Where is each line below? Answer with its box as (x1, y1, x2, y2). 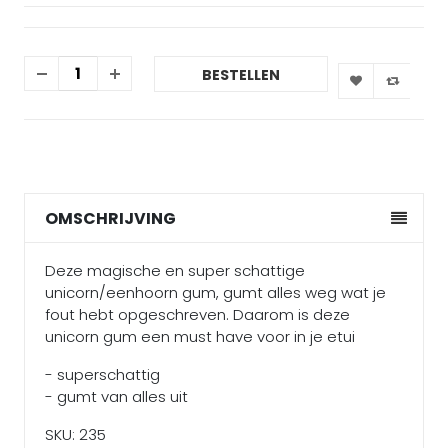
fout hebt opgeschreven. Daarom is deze (45, 304, 350, 326)
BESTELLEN (202, 64, 280, 85)
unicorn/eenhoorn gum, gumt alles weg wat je (45, 282, 386, 304)
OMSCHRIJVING (45, 207, 176, 231)
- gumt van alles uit (45, 386, 188, 408)
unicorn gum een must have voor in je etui (45, 326, 355, 348)
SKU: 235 (45, 424, 106, 446)
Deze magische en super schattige (45, 260, 305, 282)
